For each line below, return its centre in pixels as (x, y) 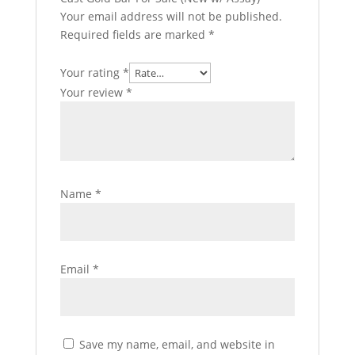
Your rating (91, 73)
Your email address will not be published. (171, 17)
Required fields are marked (134, 35)
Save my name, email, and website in (177, 345)
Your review (93, 93)
